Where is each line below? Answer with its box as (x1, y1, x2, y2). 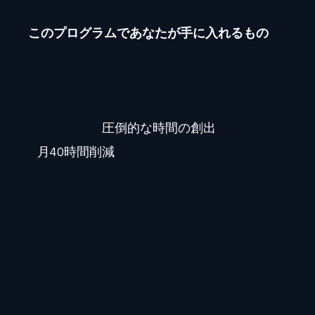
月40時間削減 (37, 146, 115, 160)
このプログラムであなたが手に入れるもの (27, 24, 269, 41)
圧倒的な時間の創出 (101, 121, 216, 135)
